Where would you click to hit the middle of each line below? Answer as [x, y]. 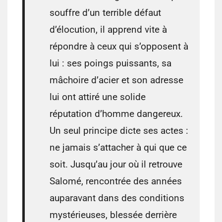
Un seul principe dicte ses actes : [119, 131]
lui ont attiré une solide [98, 97]
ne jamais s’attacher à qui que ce [118, 148]
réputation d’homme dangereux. [116, 114]
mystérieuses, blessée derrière [113, 215]
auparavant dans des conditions [117, 198]
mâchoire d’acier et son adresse [116, 80]
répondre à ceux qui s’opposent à [119, 47]
